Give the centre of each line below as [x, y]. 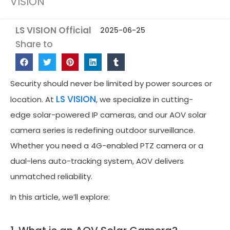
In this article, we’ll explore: [62, 197]
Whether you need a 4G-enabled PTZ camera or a [107, 145]
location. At [32, 99]
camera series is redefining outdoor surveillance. [103, 130]
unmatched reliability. [53, 176]
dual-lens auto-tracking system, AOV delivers [97, 161]
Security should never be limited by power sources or [111, 83]
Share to [34, 44]
